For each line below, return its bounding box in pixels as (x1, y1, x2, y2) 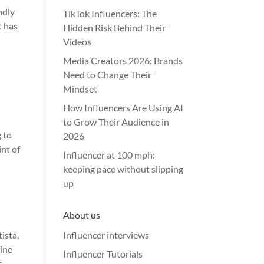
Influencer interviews (63, 229, 150, 240)
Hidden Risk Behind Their (63, 22, 166, 33)
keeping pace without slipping (63, 163, 184, 174)
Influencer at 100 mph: (63, 149, 156, 160)
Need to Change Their (63, 69, 152, 80)
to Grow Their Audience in (63, 116, 170, 127)
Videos (63, 36, 92, 47)
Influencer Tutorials (63, 248, 143, 259)
